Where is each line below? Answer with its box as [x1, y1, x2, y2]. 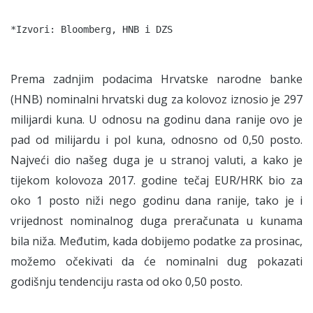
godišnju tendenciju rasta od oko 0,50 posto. [10, 273, 242, 289]
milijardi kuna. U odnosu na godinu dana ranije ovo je [10, 111, 303, 127]
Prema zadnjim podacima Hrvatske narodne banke [10, 71, 303, 87]
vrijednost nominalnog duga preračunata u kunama [10, 212, 303, 228]
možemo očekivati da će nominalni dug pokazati [10, 253, 303, 269]
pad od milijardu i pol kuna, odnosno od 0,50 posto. [10, 131, 303, 147]
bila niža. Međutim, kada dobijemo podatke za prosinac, [10, 233, 303, 249]
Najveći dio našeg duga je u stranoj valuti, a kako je [10, 152, 303, 168]
